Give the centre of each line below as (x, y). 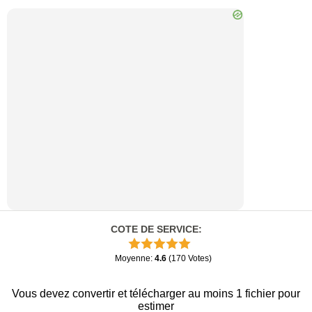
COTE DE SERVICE (154, 229)
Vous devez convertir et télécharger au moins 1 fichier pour (156, 294)
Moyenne (132, 258)
